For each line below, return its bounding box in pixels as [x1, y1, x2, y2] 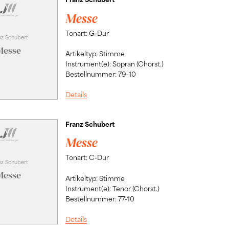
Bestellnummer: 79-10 [65, 70, 136, 79]
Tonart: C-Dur [65, 153, 109, 162]
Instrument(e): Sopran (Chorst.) [65, 59, 164, 68]
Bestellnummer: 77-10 [65, 194, 134, 203]
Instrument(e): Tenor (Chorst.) [65, 184, 159, 193]
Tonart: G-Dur [65, 28, 109, 37]
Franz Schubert [65, 119, 115, 128]
